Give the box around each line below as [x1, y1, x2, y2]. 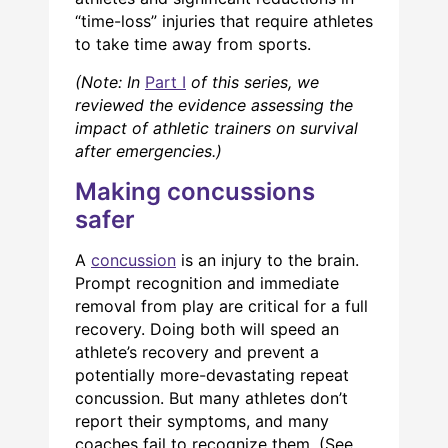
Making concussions [75, 176, 315, 206]
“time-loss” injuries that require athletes [75, 10, 373, 31]
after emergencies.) [75, 140, 222, 161]
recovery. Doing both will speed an [75, 318, 339, 339]
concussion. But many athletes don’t [75, 387, 348, 408]
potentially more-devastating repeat [75, 364, 349, 385]
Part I [145, 71, 186, 92]
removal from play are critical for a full [75, 295, 368, 316]
